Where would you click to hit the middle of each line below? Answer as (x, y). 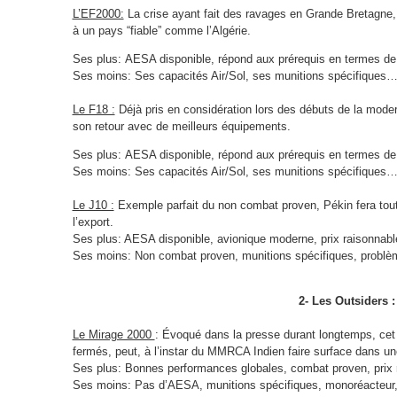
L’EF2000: (98, 14)
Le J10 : (93, 206)
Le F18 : (93, 110)
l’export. (93, 222)
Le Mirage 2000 (113, 335)
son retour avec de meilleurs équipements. (181, 127)
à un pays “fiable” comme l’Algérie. (161, 31)
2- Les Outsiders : (347, 301)
